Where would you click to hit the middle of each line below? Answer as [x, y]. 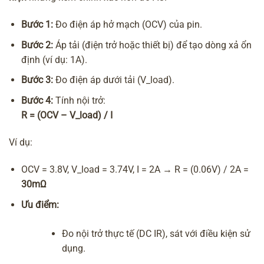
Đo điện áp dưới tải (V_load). [114, 80]
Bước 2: [37, 45]
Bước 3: [37, 80]
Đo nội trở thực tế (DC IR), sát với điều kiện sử [156, 233]
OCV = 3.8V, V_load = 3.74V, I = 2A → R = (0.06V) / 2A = [135, 170]
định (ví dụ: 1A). [54, 60]
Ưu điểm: [40, 204]
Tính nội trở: [79, 101]
